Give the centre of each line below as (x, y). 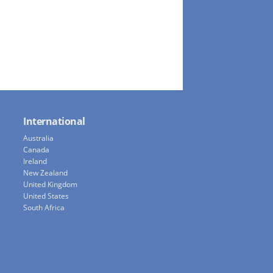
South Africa (44, 208)
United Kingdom (50, 185)
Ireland (35, 161)
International (54, 122)
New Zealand (45, 173)
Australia (38, 138)
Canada (36, 150)
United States (46, 196)
